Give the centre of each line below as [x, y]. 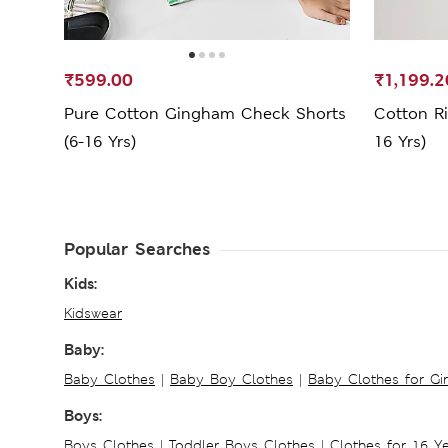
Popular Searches [137, 248]
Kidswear [93, 312]
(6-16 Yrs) [100, 141]
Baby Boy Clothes [231, 378]
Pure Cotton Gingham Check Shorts [205, 113]
